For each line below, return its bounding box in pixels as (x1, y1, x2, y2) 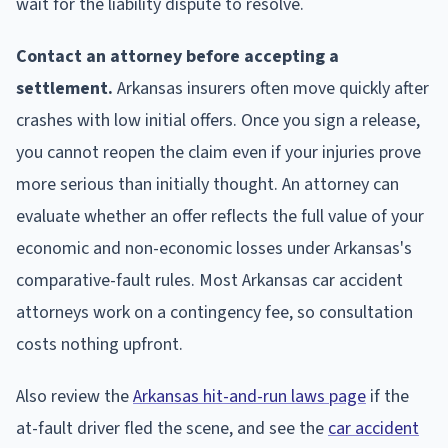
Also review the (16, 384, 133, 410)
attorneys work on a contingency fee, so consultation (16, 300, 413, 326)
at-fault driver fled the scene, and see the (16, 416, 328, 442)
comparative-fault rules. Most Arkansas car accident (16, 268, 403, 294)
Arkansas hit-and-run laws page (133, 384, 366, 410)
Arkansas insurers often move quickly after (113, 76, 429, 102)
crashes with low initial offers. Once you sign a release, (16, 108, 420, 134)
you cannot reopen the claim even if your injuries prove (16, 140, 421, 166)
